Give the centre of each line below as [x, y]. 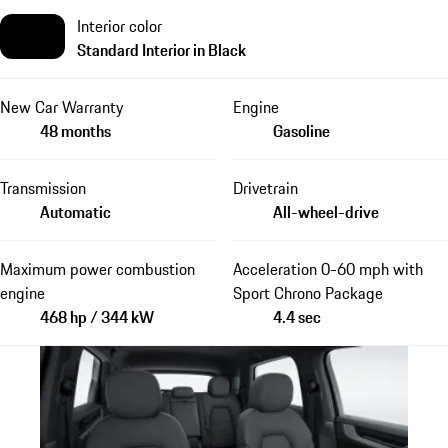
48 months [75, 131]
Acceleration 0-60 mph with [327, 269]
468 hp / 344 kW [97, 317]
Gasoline [301, 131]
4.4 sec [296, 317]
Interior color [119, 26]
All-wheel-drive [325, 212]
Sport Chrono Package [307, 293]
